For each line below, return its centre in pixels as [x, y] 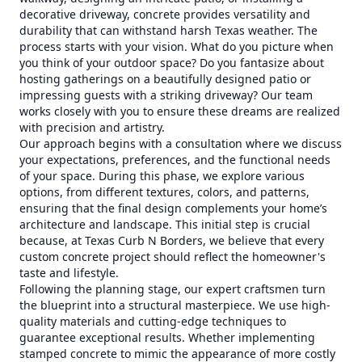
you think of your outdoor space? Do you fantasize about [172, 63]
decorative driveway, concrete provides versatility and [165, 14]
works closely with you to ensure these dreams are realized [180, 111]
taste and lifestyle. [69, 273]
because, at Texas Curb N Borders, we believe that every [172, 240]
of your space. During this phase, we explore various [162, 176]
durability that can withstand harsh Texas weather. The [168, 30]
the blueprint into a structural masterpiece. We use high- [175, 305]
